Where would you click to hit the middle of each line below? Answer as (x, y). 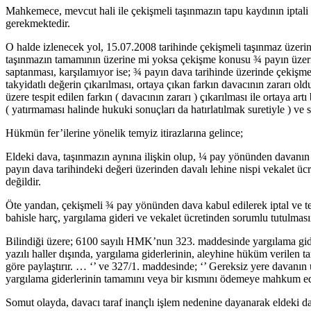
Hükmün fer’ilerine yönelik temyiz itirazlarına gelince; (124, 133)
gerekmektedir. (38, 24)
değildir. (23, 182)
